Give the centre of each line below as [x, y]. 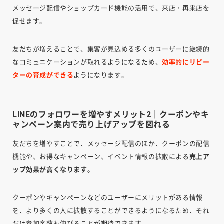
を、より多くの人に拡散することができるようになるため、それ [111, 210]
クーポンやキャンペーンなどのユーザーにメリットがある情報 [108, 197]
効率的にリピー [186, 62]
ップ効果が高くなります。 [53, 169]
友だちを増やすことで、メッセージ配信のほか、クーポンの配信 [111, 143]
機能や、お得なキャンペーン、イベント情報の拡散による [101, 156]
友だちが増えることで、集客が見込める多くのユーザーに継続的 [111, 49]
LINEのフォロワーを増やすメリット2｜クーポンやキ [111, 114]
